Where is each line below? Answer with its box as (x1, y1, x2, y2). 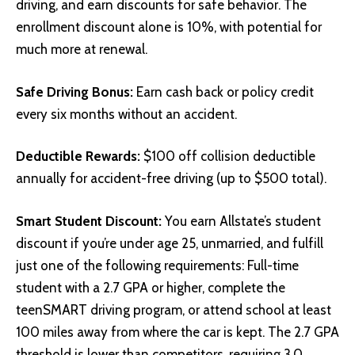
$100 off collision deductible (140, 148, 315, 165)
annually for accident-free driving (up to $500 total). (16, 170, 326, 187)
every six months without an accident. (16, 105, 237, 122)
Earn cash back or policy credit (133, 83, 314, 100)
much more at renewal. (16, 41, 147, 58)
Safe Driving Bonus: (16, 83, 133, 100)
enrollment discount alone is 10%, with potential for (16, 19, 322, 36)
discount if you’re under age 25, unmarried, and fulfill (16, 235, 323, 251)
